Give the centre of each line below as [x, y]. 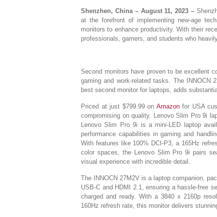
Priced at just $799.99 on [119, 106]
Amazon [168, 106]
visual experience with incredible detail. [136, 162]
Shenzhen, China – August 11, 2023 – [138, 11]
